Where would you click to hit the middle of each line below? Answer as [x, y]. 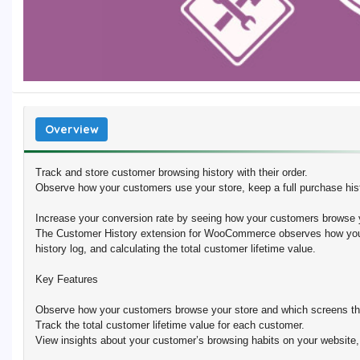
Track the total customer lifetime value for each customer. [170, 325]
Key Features [67, 280]
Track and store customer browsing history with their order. [172, 173]
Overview [72, 129]
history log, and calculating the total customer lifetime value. [176, 249]
